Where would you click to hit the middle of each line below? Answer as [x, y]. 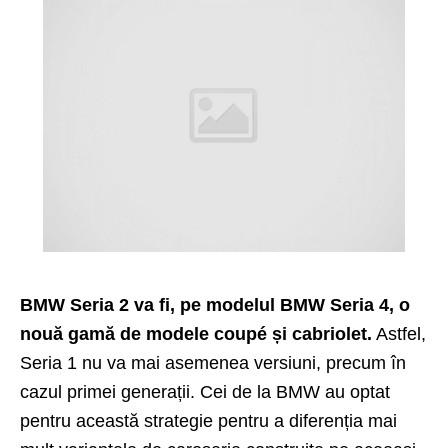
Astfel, [399, 333]
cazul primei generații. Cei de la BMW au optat [205, 391]
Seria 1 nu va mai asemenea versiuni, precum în [213, 362]
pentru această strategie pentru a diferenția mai [208, 420]
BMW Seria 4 [334, 304]
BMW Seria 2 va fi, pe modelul [150, 304]
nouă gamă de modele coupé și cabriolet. [196, 333]
